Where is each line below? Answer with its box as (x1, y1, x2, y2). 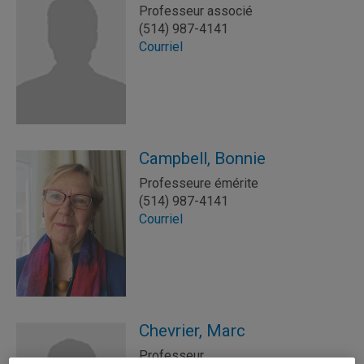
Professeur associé (139, 3, 253, 19)
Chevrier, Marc (139, 321, 245, 340)
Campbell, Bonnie (139, 149, 266, 168)
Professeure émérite (139, 175, 258, 191)
